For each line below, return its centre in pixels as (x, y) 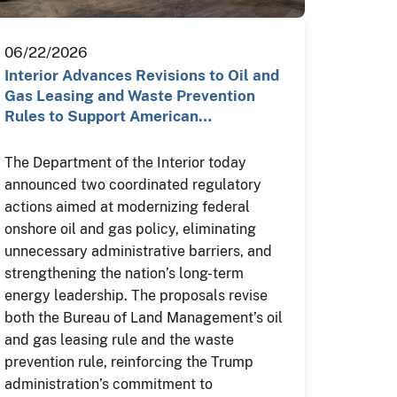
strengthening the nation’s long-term (125, 273)
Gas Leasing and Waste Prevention (130, 96)
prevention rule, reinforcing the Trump (129, 362)
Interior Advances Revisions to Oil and (142, 75)
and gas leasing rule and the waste (120, 340)
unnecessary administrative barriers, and (139, 251)
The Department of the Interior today (126, 163)
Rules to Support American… (109, 116)
